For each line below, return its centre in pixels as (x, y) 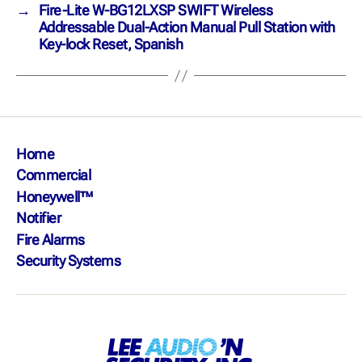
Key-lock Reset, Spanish (111, 44)
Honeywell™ (55, 196)
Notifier (39, 218)
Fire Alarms (51, 239)
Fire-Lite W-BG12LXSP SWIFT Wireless (156, 11)
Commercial (54, 175)
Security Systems (69, 261)
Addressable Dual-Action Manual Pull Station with (187, 27)
